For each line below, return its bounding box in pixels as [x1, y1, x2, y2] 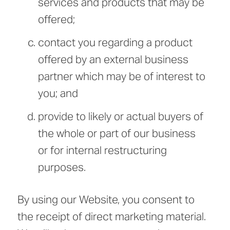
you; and [38, 86, 78, 101]
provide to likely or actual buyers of [38, 109, 203, 124]
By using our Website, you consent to [17, 193, 195, 207]
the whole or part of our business [38, 126, 196, 141]
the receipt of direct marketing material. [17, 209, 206, 224]
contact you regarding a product [38, 35, 193, 50]
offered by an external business [38, 52, 188, 67]
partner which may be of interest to [38, 69, 205, 84]
